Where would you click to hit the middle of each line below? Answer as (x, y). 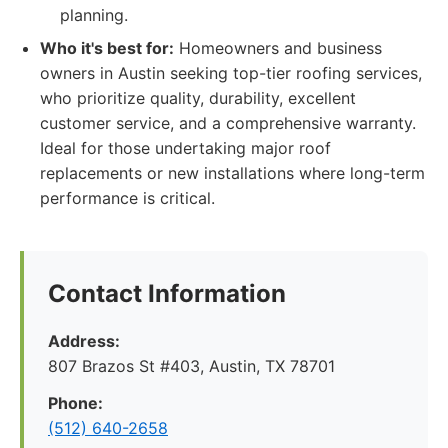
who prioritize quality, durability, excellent (198, 98)
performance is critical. (127, 198)
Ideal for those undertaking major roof (185, 148)
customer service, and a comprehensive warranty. (228, 123)
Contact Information (167, 293)
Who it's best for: (107, 48)
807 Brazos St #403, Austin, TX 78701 (191, 366)
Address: (84, 341)
